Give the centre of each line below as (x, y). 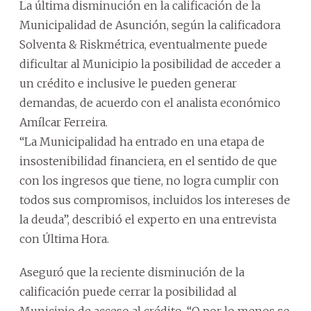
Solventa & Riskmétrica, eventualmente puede (143, 44)
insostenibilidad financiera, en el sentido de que (148, 161)
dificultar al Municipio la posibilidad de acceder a (150, 64)
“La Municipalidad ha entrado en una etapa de (142, 141)
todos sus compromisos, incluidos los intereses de (155, 200)
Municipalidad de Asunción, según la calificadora (150, 25)
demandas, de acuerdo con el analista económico (150, 102)
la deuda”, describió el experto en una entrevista (148, 219)
